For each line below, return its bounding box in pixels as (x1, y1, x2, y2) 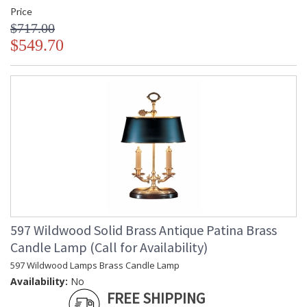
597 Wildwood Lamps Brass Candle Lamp (10, 259, 180, 272)
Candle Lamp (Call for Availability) (10, 238, 208, 256)
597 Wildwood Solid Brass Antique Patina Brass (10, 221, 277, 239)
